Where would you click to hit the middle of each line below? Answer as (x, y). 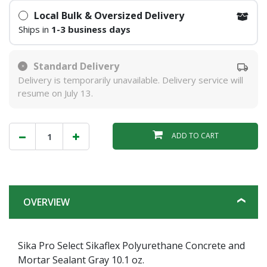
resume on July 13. (55, 93)
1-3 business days (91, 30)
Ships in (35, 30)
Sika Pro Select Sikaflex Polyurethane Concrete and (131, 245)
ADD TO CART (195, 136)
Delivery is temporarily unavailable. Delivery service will (131, 80)
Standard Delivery (76, 66)
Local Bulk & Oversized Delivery (109, 16)
